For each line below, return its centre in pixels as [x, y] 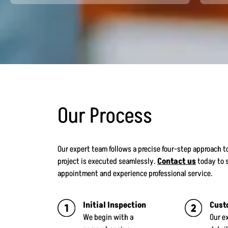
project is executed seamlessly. [107, 161]
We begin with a [108, 218]
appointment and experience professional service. [135, 173]
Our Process [105, 116]
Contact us [177, 161]
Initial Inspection [114, 205]
